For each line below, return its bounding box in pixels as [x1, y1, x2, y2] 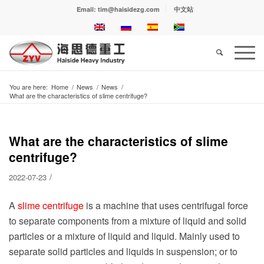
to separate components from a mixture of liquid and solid [9, 213, 246, 227]
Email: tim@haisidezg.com [77, 5, 160, 14]
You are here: [9, 82, 48, 91]
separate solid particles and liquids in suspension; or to [9, 244, 237, 258]
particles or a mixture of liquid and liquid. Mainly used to [9, 229, 240, 243]
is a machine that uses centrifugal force [84, 198, 248, 212]
